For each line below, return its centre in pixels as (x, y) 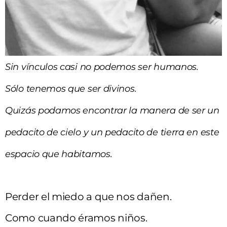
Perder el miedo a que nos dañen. (88, 196)
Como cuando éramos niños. (76, 218)
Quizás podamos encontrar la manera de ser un (112, 110)
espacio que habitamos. (59, 154)
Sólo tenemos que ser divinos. (71, 88)
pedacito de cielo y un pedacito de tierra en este (112, 132)
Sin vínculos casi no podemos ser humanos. (102, 67)
